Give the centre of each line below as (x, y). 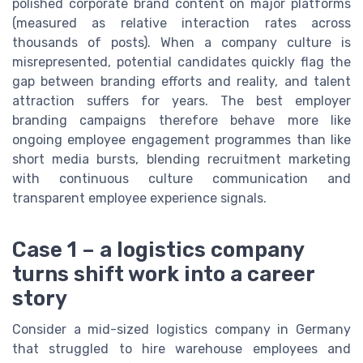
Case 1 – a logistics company (158, 250)
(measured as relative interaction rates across (181, 23)
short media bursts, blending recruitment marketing (181, 160)
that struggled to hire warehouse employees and (181, 349)
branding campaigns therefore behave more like (181, 121)
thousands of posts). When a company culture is (181, 43)
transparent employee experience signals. (139, 199)
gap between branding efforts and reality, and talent (181, 82)
